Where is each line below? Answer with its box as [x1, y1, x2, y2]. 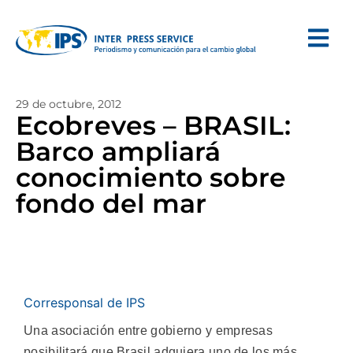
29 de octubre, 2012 [16, 97, 121, 111]
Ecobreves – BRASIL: [16, 110, 291, 141]
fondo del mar [16, 188, 207, 219]
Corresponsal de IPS [24, 295, 145, 310]
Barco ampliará [16, 136, 221, 167]
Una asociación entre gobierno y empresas [24, 324, 273, 337]
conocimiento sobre [16, 162, 286, 193]
